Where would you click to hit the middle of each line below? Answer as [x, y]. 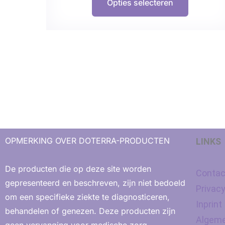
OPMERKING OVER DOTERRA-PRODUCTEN [87, 141]
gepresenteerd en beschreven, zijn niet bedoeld [95, 183]
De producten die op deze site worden [78, 169]
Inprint [209, 204]
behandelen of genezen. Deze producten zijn [90, 211]
